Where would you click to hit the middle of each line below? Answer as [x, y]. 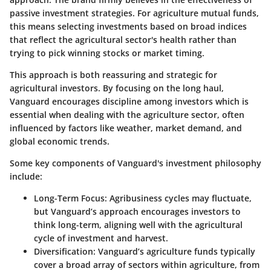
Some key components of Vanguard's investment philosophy [135, 163]
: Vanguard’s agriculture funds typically [174, 251]
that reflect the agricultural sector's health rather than [123, 39]
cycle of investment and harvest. [101, 238]
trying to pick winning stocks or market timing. [107, 53]
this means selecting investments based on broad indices [128, 26]
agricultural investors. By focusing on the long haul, [117, 88]
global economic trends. [60, 141]
